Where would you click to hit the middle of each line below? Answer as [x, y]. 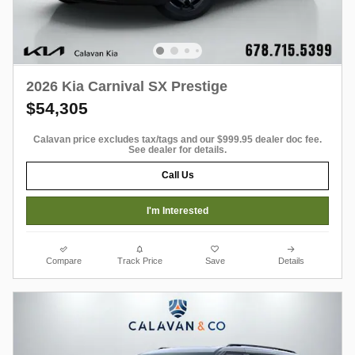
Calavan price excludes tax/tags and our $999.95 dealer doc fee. [177, 139]
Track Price [139, 261]
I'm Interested [177, 210]
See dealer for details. [177, 149]
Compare [64, 261]
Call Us [177, 176]
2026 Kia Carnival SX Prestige [127, 86]
